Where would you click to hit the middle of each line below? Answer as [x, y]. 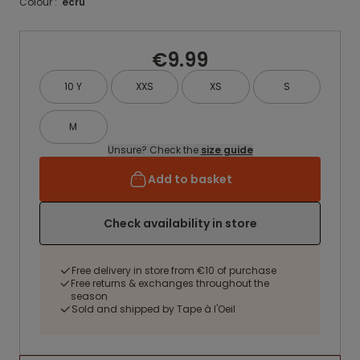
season [90, 296]
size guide [227, 150]
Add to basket [190, 179]
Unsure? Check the [154, 150]
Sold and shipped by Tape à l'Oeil [153, 309]
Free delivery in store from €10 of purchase [174, 270]
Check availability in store [180, 223]
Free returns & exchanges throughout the [170, 283]
